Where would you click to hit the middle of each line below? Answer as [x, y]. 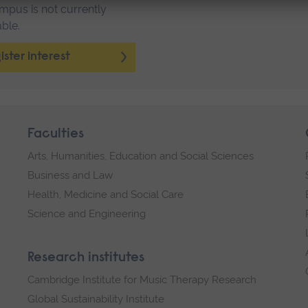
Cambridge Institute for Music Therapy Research [142, 280]
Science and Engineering [87, 214]
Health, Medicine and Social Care [106, 195]
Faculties [56, 134]
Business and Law [70, 176]
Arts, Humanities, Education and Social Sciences [141, 156]
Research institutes [86, 258]
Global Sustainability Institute [96, 299]
